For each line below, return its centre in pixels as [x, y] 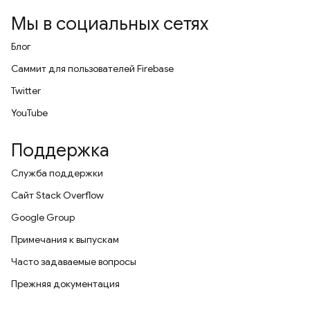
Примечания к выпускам [65, 239]
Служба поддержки [57, 173]
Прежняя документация [65, 284]
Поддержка [60, 150]
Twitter [26, 91]
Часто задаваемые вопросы [74, 262]
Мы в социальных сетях [110, 24]
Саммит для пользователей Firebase [92, 69]
